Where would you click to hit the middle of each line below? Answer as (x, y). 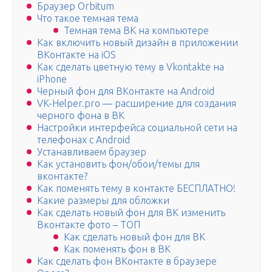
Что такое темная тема (88, 19)
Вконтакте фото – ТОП (89, 225)
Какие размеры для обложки (103, 201)
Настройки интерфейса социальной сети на (137, 128)
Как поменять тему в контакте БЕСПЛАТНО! (136, 189)
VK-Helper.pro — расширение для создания (137, 104)
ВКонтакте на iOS (76, 55)
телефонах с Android (83, 140)
